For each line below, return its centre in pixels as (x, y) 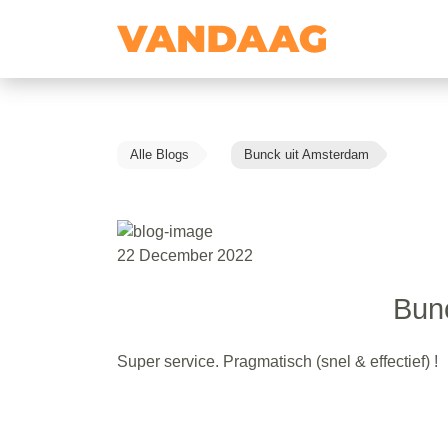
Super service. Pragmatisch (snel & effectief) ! (277, 361)
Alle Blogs (159, 154)
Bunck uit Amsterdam (306, 154)
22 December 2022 (185, 255)
